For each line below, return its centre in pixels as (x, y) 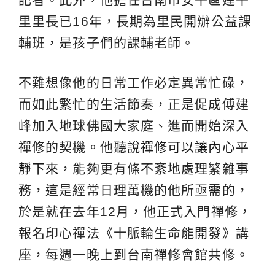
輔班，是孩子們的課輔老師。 (107, 43)
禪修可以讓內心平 (195, 147)
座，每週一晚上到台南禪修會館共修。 (134, 255)
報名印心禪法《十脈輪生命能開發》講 (134, 233)
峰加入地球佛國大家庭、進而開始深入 (134, 126)
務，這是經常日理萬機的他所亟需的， (134, 190)
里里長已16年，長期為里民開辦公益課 (135, 21)
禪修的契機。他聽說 (79, 147)
